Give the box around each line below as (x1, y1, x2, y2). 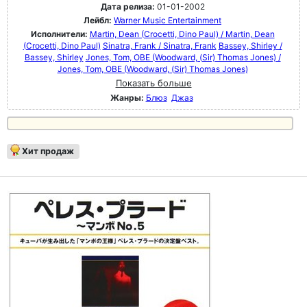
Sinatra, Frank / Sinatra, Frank (102, 40, 217, 51)
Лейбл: (84, 15, 112, 26)
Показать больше (115, 77, 192, 89)
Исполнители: (30, 29, 90, 40)
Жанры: (110, 93, 144, 103)
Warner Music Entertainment (114, 15, 221, 26)
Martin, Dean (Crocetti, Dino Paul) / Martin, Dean (89, 29, 275, 40)
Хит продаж (22, 146, 74, 157)
